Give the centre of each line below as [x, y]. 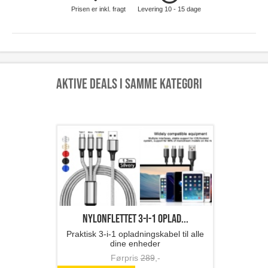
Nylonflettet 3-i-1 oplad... [135, 219]
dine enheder [135, 244]
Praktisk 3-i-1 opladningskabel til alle [135, 234]
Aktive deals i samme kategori [129, 84]
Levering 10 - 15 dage [170, 9]
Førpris [125, 258]
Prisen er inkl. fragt [98, 9]
